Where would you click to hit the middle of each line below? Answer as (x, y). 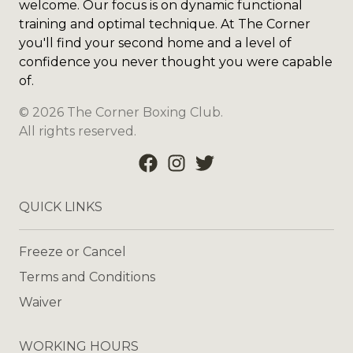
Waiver (41, 303)
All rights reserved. (78, 132)
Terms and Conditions (87, 277)
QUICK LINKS (61, 207)
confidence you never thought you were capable (176, 62)
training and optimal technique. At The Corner (165, 24)
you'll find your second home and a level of (155, 43)
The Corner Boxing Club (144, 113)
